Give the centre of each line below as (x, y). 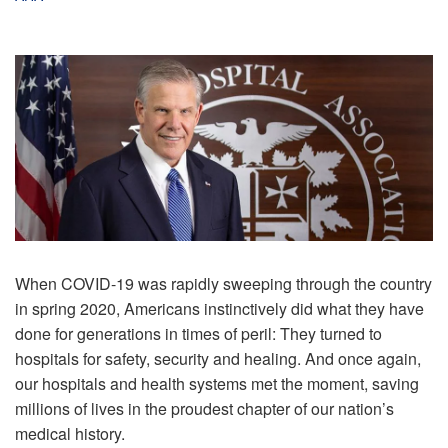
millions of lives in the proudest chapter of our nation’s (204, 408)
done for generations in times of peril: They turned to (198, 333)
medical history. (72, 433)
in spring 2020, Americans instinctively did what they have (219, 308)
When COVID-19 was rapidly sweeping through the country (223, 283)
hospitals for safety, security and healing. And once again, (218, 358)
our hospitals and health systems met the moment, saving (217, 383)
